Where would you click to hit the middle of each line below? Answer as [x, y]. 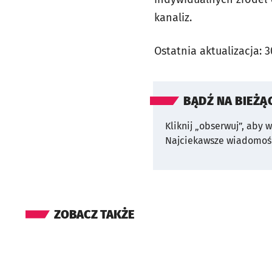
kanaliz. [173, 17]
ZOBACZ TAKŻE [94, 214]
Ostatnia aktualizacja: [209, 51]
